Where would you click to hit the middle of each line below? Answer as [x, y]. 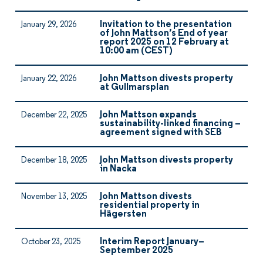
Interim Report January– [152, 242]
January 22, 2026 [49, 79]
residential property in [150, 205]
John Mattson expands [148, 115]
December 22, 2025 [54, 115]
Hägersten [123, 214]
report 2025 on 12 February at [164, 42]
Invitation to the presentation [166, 25]
